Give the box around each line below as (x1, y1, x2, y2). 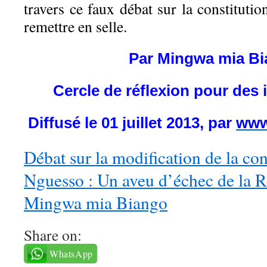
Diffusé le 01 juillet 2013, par (28, 114, 236, 131)
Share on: (24, 225, 82, 245)
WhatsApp (49, 247, 93, 260)
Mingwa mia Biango (24, 191, 167, 214)
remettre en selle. (24, 16, 127, 36)
